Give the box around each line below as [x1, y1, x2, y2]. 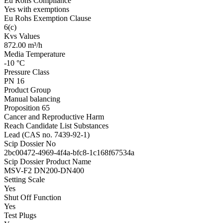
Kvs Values [4, 31, 40, 40]
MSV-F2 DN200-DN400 [4, 166, 84, 175]
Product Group [4, 85, 51, 94]
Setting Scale [4, 175, 45, 184]
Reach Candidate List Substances [4, 121, 109, 130]
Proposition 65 [4, 103, 50, 112]
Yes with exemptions [4, 4, 69, 13]
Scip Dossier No [4, 139, 56, 148]
